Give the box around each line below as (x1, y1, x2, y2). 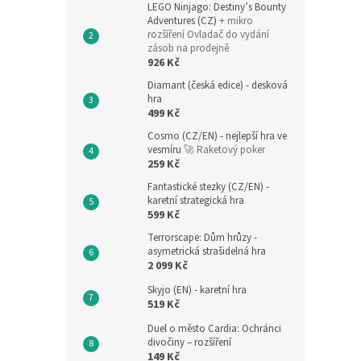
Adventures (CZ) (147, 14, 219, 28)
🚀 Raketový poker (184, 143, 265, 157)
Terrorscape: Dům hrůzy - (147, 230, 257, 245)
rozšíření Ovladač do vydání (147, 27, 269, 42)
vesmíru (147, 143, 184, 157)
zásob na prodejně (147, 41, 229, 56)
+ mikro (219, 14, 253, 28)
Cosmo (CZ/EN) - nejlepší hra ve (147, 129, 287, 143)
